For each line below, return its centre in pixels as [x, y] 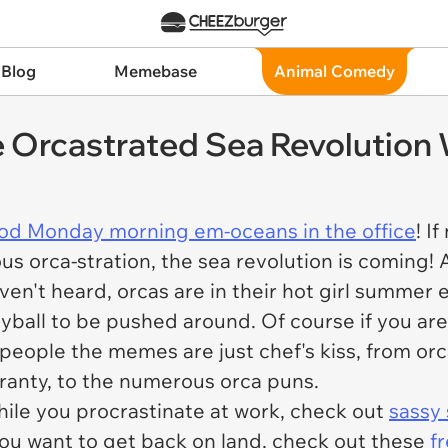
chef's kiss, [310, 350]
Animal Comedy [335, 71]
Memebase [155, 71]
